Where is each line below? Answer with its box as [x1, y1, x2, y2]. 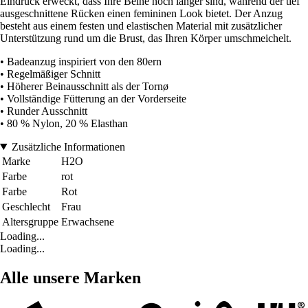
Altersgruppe [2, 215, 58, 228]
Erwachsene [61, 215, 114, 228]
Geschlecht [2, 200, 50, 212]
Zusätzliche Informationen [11, 140, 125, 153]
